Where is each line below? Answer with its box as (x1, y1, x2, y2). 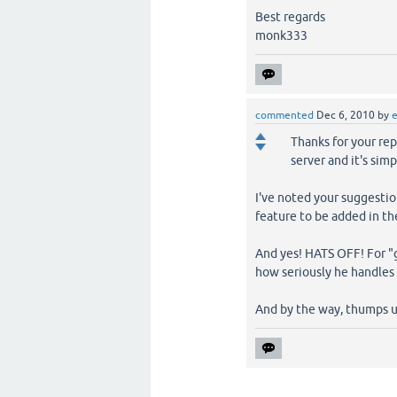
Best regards (255, 10, 325, 24)
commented (255, 109, 314, 121)
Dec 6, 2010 (316, 109, 375, 121)
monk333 (255, 28, 307, 43)
